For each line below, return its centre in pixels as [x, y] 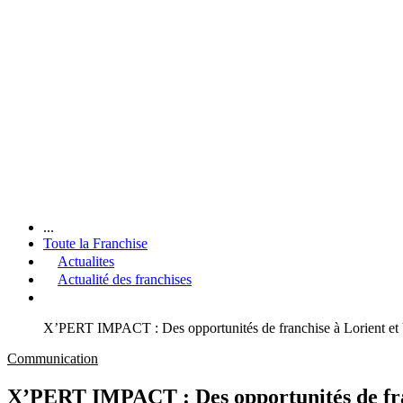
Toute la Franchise [95, 243]
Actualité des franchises [125, 279]
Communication [53, 358]
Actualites [86, 261]
